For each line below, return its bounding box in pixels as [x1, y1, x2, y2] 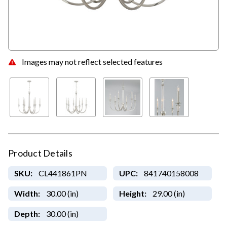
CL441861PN [38, 168, 87, 178]
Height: [119, 188, 146, 199]
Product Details [8, 147, 72, 159]
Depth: [14, 209, 40, 219]
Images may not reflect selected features [22, 56, 163, 66]
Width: [14, 188, 40, 199]
